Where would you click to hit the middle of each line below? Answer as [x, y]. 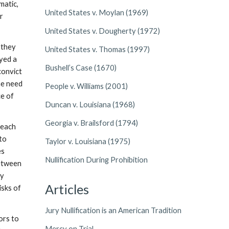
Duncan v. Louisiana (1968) [90, 105]
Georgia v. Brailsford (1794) [91, 123]
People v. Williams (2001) [86, 86]
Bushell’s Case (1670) [81, 68]
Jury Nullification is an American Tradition [113, 210]
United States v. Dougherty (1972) [102, 31]
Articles [67, 189]
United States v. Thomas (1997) [97, 49]
